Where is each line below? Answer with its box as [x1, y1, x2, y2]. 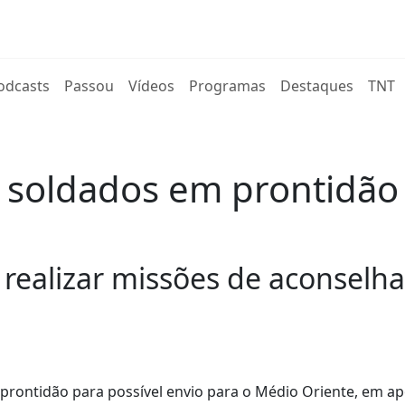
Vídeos [128, 76, 175, 96]
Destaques [280, 76, 354, 96]
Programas [189, 76, 267, 96]
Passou [64, 76, 115, 96]
